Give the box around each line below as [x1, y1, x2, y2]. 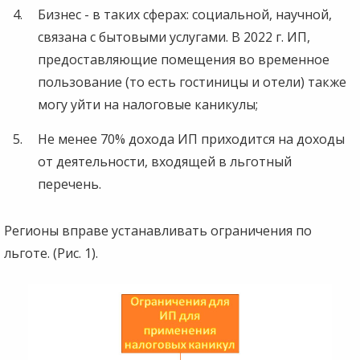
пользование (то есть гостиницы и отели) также [38, 72, 346, 91]
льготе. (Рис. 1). [4, 243, 98, 262]
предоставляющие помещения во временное [38, 50, 329, 68]
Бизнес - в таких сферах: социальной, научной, [38, 5, 332, 23]
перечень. [38, 174, 101, 193]
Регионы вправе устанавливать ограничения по [4, 221, 312, 239]
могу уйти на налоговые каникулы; [38, 95, 258, 113]
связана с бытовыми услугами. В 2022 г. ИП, [38, 27, 310, 46]
